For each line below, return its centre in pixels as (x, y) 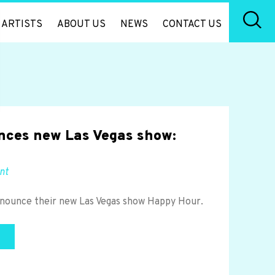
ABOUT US (81, 25)
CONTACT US (192, 25)
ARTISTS (22, 25)
